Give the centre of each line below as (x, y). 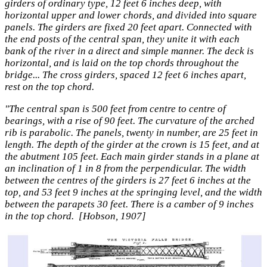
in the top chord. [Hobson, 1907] (75, 216)
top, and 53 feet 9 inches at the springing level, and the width (133, 192)
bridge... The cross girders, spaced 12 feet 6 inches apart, (125, 75)
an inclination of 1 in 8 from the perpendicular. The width (125, 168)
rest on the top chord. (49, 87)
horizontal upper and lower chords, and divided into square (131, 15)
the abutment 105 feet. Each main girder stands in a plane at (132, 156)
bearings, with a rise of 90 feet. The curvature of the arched (130, 120)
